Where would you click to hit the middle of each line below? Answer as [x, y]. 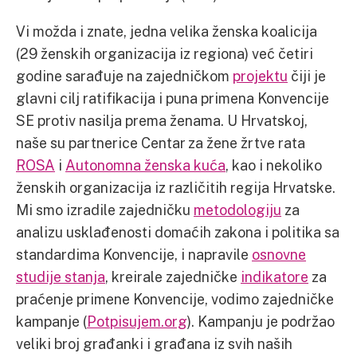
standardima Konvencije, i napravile [134, 254]
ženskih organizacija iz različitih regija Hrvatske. [176, 187]
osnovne [279, 254]
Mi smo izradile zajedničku [105, 210]
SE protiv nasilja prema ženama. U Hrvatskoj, [162, 120]
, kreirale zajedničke [173, 277]
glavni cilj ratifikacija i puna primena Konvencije [173, 98]
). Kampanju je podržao [261, 321]
